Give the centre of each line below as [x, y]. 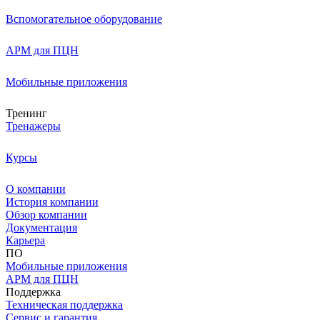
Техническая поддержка [64, 304]
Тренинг [26, 113]
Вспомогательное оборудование [84, 19]
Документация [41, 227]
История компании [52, 201]
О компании [36, 189]
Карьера [25, 240]
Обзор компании [46, 214]
